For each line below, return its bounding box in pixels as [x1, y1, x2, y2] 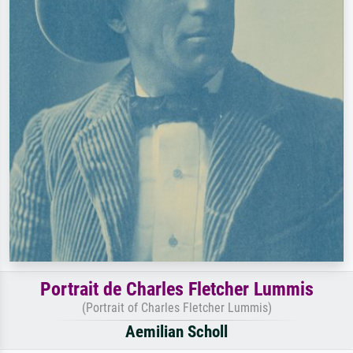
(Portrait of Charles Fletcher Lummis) [81, 299, 272, 315]
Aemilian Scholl [125, 321, 228, 341]
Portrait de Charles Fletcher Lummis [39, 277, 314, 300]
